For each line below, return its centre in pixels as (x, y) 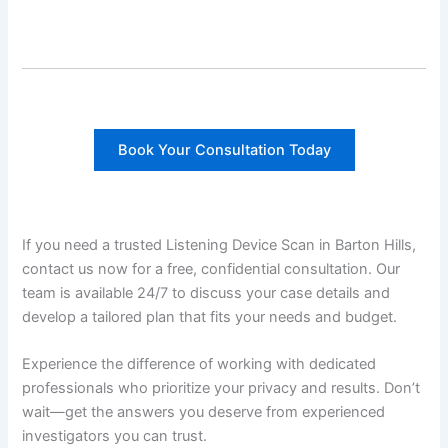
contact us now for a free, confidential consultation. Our (211, 268)
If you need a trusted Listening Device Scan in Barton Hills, (219, 244)
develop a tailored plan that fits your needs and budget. (210, 316)
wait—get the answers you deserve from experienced (204, 412)
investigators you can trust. (115, 436)
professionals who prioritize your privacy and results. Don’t (221, 388)
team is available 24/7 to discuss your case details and (206, 292)
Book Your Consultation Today (224, 150)
